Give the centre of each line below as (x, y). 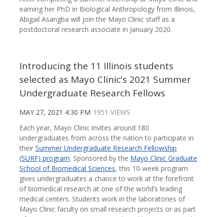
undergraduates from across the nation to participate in (107, 138)
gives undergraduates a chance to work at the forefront (107, 179)
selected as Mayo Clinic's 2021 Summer (105, 80)
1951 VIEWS (112, 112)
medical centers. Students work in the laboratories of (102, 199)
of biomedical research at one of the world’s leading (101, 189)
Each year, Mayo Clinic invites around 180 (84, 128)
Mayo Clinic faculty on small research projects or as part (108, 209)
